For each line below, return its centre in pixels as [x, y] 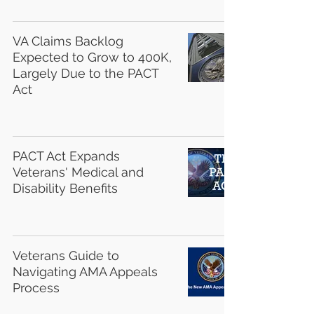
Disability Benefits [65, 188]
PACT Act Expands [66, 156]
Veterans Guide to [66, 255]
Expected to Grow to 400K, [92, 57]
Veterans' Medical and [78, 172]
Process [36, 288]
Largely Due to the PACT [86, 73]
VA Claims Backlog [68, 41]
